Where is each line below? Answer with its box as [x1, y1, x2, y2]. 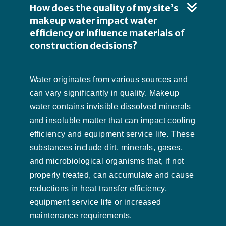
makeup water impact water [29, 14, 157, 26]
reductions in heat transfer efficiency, [29, 184, 167, 193]
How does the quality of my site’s [29, 2, 179, 14]
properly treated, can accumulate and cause [29, 170, 194, 179]
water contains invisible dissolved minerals [29, 102, 191, 111]
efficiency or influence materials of [29, 27, 185, 39]
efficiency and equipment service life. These [29, 129, 195, 138]
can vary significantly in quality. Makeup [29, 88, 179, 97]
